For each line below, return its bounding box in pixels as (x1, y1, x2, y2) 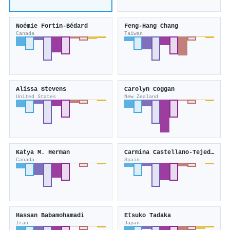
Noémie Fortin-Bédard (16, 23, 88, 30)
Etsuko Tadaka (124, 212, 171, 220)
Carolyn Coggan (124, 86, 175, 93)
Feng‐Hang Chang (124, 23, 178, 30)
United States (16, 93, 56, 100)
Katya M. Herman (16, 149, 70, 157)
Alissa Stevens (16, 86, 66, 93)
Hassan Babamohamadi (16, 212, 84, 220)
